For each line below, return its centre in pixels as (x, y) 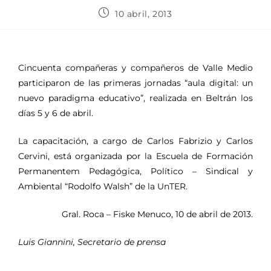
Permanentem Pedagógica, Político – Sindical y (135, 171)
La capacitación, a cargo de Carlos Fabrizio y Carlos (135, 141)
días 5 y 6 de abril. (56, 113)
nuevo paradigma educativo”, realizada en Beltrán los (135, 98)
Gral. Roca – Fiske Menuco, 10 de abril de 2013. (157, 214)
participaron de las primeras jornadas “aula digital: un (135, 83)
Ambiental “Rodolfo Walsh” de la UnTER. (103, 186)
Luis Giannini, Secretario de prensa (92, 242)
